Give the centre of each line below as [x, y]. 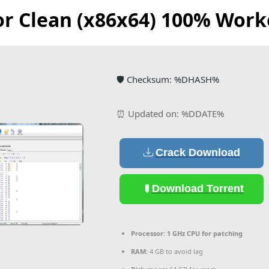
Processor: [148, 233]
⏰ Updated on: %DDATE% [170, 113]
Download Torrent [198, 189]
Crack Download [198, 153]
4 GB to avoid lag [175, 251]
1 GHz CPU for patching [204, 233]
